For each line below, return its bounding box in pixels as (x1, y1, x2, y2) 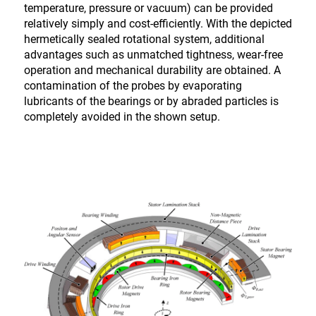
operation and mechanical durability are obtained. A (23, 63, 281, 77)
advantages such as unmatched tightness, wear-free (23, 48, 283, 61)
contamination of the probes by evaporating (23, 79, 242, 92)
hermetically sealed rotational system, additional (23, 32, 265, 46)
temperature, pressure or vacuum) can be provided (23, 1, 273, 15)
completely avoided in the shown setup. (23, 110, 220, 123)
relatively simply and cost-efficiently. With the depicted (23, 17, 292, 30)
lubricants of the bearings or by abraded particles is (23, 95, 279, 108)
